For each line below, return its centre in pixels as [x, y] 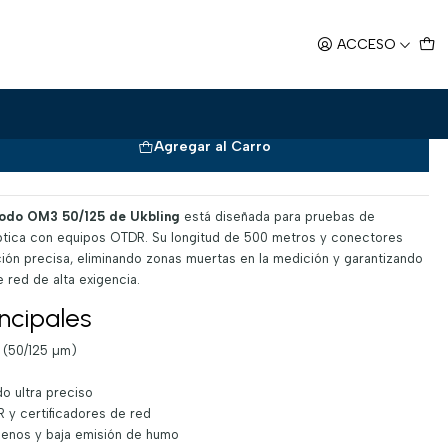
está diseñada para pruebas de [277, 217]
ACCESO [367, 44]
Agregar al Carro [212, 147]
